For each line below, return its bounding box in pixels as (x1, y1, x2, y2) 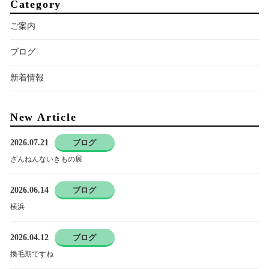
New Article (10, 111, 77, 123)
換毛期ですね (10, 250, 53, 258)
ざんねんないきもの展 (10, 155, 82, 163)
